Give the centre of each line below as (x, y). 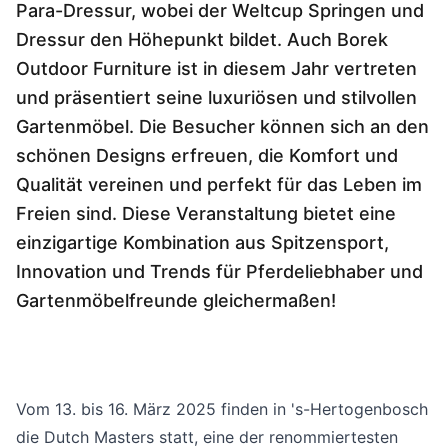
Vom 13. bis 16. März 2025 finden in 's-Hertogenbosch (222, 409)
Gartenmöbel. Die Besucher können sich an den (222, 126)
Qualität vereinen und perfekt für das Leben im (219, 184)
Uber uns (199, 22)
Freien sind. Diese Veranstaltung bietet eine (206, 213)
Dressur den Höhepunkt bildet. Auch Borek (202, 39)
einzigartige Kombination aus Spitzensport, (202, 242)
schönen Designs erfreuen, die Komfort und (207, 155)
